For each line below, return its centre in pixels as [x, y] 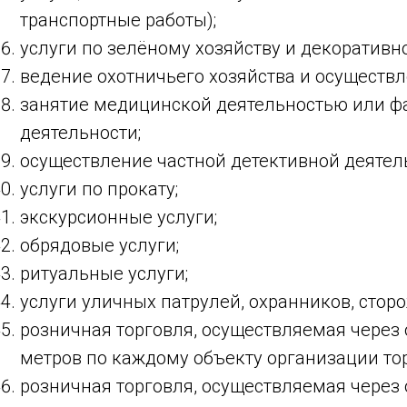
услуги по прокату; [99, 189]
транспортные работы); [118, 20]
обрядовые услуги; [99, 245]
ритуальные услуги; [104, 273]
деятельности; [80, 133]
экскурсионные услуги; [119, 217]
